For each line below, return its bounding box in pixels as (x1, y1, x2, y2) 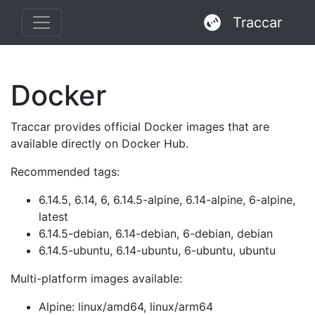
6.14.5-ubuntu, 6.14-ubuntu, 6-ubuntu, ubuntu (39, 243, 276, 257)
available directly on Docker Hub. (11, 136, 188, 150)
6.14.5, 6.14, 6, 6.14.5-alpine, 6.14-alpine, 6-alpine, (39, 193, 295, 207)
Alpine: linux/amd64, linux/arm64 (39, 300, 213, 314)
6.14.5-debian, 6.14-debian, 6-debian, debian (39, 226, 273, 240)
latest (39, 210, 68, 224)
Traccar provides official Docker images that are (11, 120, 269, 134)
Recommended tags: (11, 165, 120, 179)
